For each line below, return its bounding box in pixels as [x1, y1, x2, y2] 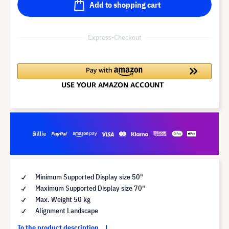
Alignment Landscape [34, 205, 98, 215]
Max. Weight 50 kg [34, 194, 90, 204]
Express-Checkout [87, 32, 142, 42]
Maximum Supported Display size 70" [34, 183, 145, 193]
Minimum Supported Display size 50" [34, 172, 143, 181]
